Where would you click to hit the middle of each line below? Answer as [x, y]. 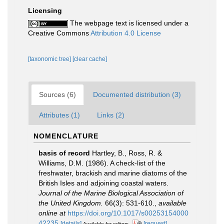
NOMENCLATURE [66, 136]
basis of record [64, 153]
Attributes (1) [59, 115]
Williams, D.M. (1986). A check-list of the [102, 163]
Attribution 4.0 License [126, 33]
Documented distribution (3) [137, 94]
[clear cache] [90, 59]
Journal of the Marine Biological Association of [111, 193]
